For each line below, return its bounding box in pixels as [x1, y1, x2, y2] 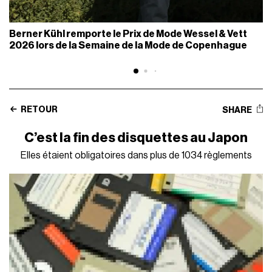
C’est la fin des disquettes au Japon [24, 131, 248, 144]
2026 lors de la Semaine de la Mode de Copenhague [9, 41, 248, 51]
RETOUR [19, 105, 58, 114]
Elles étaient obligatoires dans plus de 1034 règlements [20, 150, 252, 160]
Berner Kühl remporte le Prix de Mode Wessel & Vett [9, 29, 248, 39]
